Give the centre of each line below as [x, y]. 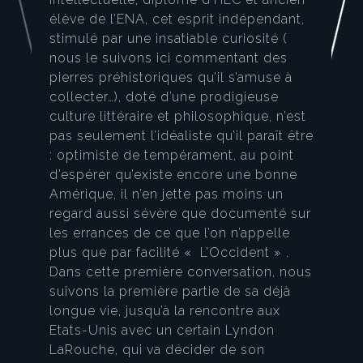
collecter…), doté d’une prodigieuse [164, 97]
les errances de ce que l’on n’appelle [170, 233]
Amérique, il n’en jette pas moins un [167, 194]
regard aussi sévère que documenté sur [180, 214]
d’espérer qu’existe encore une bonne [173, 175]
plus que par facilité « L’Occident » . [169, 253]
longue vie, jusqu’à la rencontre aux [165, 311]
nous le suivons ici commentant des [169, 58]
